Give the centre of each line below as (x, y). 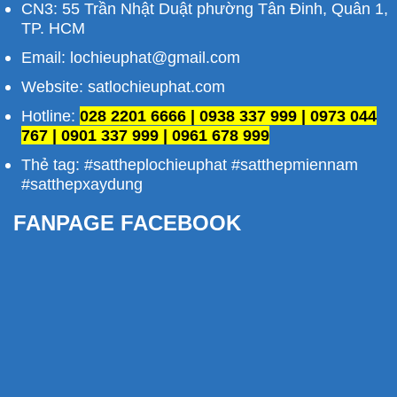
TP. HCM (53, 28)
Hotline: (50, 116)
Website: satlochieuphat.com (123, 87)
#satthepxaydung (82, 184)
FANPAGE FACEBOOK (127, 223)
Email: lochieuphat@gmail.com (130, 58)
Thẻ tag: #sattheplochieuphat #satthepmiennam (189, 165)
